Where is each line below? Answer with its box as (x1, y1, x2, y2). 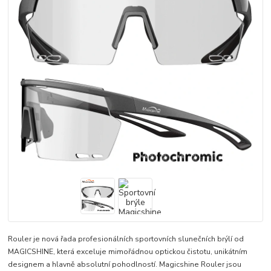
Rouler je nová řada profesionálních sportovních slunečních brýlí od (8, 233, 244, 244)
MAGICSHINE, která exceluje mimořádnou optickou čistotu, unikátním (8, 246, 248, 256)
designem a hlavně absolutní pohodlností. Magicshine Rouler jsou (8, 259, 242, 269)
